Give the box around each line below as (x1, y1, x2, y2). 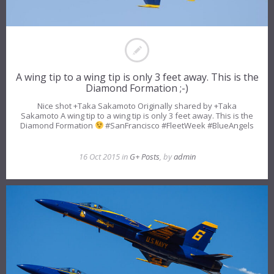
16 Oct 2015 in (78, 150, 130, 162)
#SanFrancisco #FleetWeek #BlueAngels (103, 119, 254, 131)
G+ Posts (129, 150, 160, 162)
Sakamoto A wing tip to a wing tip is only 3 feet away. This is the (21, 109, 253, 121)
